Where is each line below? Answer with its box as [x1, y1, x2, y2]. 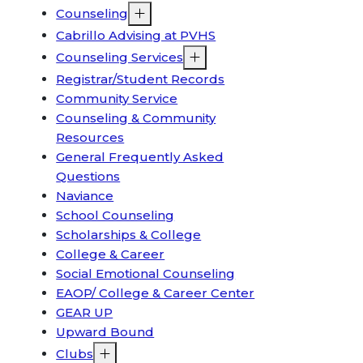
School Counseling [56, 207, 175, 223]
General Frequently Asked [56, 149, 224, 164]
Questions [56, 169, 121, 184]
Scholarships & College [56, 227, 202, 242]
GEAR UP [56, 305, 113, 320]
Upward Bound [56, 324, 155, 340]
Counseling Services [56, 49, 184, 65]
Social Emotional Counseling [56, 266, 236, 281]
